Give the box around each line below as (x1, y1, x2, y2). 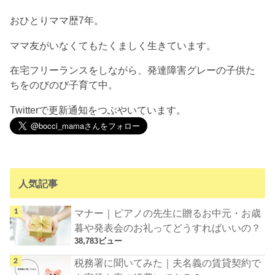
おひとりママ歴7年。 (10, 15, 104, 26)
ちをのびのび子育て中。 (10, 79, 118, 91)
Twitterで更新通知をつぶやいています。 (10, 104, 187, 115)
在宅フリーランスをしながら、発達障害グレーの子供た (10, 64, 256, 76)
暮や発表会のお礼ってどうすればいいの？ (74, 222, 261, 234)
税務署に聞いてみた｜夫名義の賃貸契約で (74, 257, 261, 268)
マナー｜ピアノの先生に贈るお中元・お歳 (74, 207, 261, 219)
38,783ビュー (74, 236, 123, 246)
